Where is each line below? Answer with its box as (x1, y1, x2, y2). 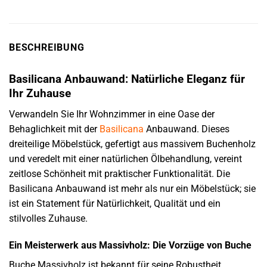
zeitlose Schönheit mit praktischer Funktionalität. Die (9, 167, 230, 179)
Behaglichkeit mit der (9, 123, 100, 135)
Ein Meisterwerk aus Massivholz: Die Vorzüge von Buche (9, 240, 252, 252)
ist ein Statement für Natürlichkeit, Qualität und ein (9, 197, 221, 209)
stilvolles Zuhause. (9, 212, 88, 224)
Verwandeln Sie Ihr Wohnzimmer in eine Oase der (9, 108, 215, 120)
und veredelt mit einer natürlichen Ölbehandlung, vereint (9, 153, 242, 164)
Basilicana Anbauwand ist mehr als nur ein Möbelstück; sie (9, 182, 256, 194)
